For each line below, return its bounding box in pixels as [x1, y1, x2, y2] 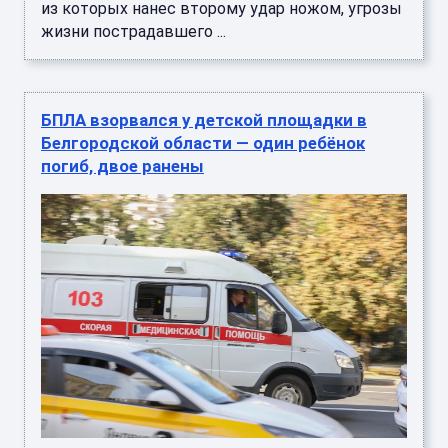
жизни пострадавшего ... [41, 22, 226, 42]
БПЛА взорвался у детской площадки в [41, 110, 367, 131]
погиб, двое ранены [41, 156, 204, 177]
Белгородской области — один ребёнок [41, 133, 365, 154]
